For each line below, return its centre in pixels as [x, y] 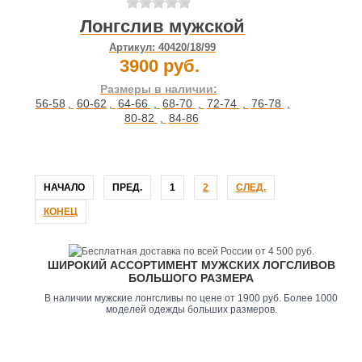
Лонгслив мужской [162, 27]
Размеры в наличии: [158, 89]
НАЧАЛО [64, 187]
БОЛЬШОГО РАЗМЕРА [191, 278]
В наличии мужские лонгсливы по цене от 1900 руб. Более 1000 [191, 298]
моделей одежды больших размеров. [191, 309]
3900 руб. [159, 66]
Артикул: [134, 48]
